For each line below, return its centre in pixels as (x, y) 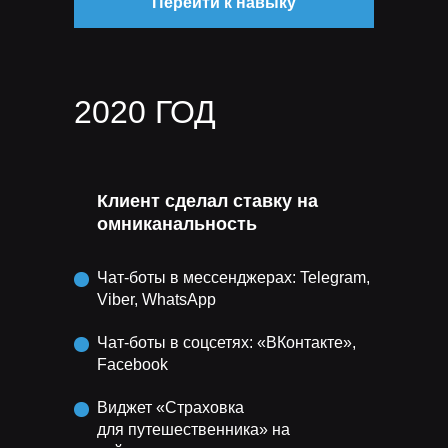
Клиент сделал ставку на (207, 201)
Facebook (132, 364)
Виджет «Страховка (170, 407)
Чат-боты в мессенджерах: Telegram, (233, 277)
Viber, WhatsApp (156, 299)
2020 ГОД (145, 112)
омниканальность (177, 224)
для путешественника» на (193, 429)
